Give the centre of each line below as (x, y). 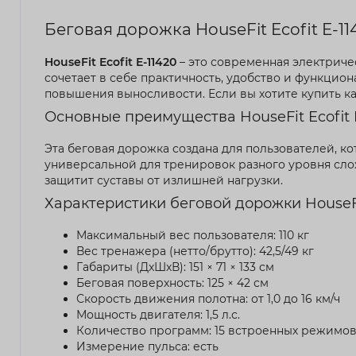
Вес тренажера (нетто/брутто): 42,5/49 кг (195, 251)
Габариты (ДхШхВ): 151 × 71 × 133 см (175, 267)
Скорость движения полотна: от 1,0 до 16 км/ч (208, 298)
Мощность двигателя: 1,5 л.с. (158, 314)
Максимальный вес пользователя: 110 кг (193, 235)
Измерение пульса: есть (147, 346)
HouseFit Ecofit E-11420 (110, 62)
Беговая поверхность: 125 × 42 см (172, 282)
